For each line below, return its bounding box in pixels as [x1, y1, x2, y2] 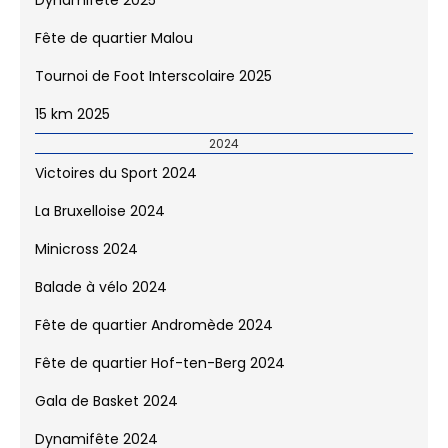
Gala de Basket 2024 [35, 403, 178, 424]
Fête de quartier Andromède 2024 [35, 327, 273, 348]
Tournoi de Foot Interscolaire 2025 [35, 78, 272, 99]
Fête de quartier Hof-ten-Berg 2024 [35, 365, 285, 386]
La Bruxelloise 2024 [35, 213, 165, 234]
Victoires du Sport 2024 [35, 175, 197, 196]
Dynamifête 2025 [35, 2, 156, 23]
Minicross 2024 [35, 251, 138, 272]
